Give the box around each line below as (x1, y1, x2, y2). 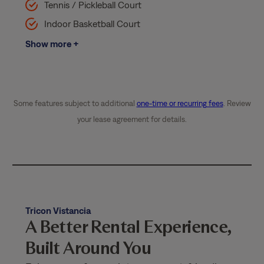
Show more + (25, 38, 79, 49)
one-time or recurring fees (136, 98, 223, 108)
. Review (223, 98, 251, 108)
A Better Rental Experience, (25, 215, 231, 237)
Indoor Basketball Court (44, 18, 140, 29)
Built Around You (25, 236, 151, 259)
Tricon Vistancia (25, 204, 91, 216)
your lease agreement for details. (77, 114, 187, 124)
